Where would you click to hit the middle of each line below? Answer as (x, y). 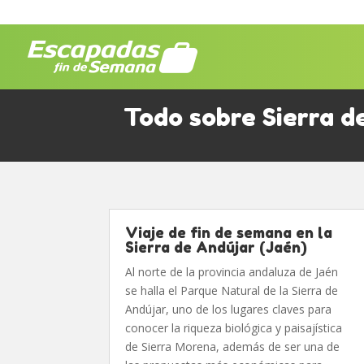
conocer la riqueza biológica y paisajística (234, 328)
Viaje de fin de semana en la (229, 232)
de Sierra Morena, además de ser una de (233, 347)
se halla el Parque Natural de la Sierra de (232, 290)
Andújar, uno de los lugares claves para (229, 309)
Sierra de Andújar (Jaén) (217, 247)
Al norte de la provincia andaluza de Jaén (232, 272)
